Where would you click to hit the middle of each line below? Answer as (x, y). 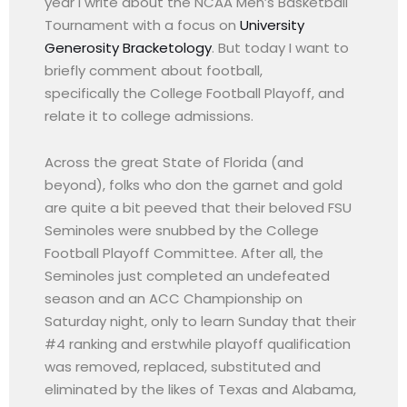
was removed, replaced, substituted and (183, 366)
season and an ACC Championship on (174, 298)
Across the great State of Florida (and (174, 162)
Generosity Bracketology (129, 47)
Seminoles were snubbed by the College (182, 230)
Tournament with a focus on (143, 25)
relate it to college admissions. (149, 115)
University (273, 25)
